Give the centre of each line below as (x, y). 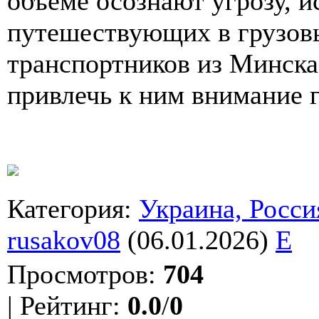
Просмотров (78, 274)
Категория (66, 208)
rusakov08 (64, 240)
